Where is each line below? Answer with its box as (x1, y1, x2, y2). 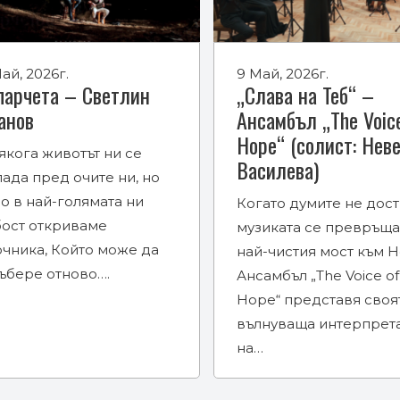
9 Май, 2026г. (237, 64, 329, 82)
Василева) (237, 153, 319, 186)
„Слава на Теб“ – (237, 78, 374, 111)
